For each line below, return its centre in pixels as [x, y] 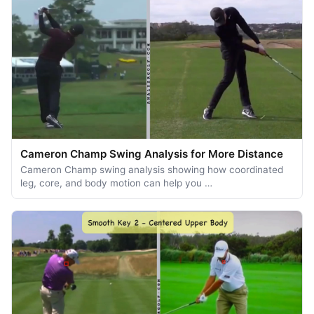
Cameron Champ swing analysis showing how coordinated [152, 169]
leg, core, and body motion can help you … [116, 183]
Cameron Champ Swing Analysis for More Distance [152, 153]
